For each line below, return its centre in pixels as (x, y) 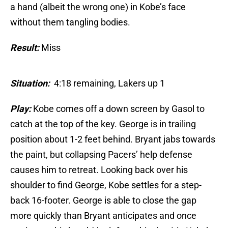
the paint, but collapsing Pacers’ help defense (101, 155)
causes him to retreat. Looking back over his (99, 170)
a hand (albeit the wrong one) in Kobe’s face (98, 7)
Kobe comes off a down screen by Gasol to (119, 109)
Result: (25, 48)
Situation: (31, 83)
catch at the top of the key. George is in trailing (103, 124)
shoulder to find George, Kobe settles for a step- (106, 185)
